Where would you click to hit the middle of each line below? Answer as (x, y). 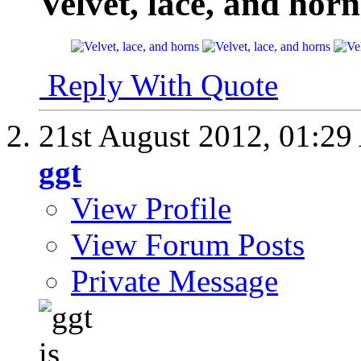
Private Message (174, 281)
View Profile (151, 209)
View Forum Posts (188, 245)
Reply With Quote (159, 85)
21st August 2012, (159, 136)
